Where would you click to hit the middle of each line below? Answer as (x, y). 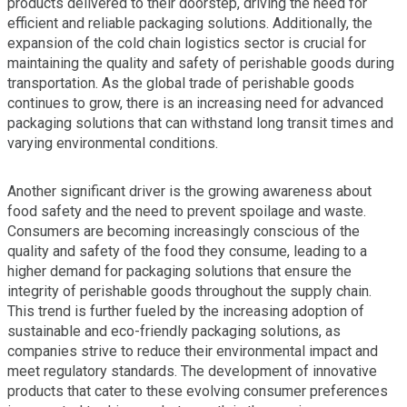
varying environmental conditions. (113, 144)
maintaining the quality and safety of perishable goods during (201, 64)
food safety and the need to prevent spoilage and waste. (187, 212)
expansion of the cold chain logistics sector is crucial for (187, 44)
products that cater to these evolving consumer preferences (198, 392)
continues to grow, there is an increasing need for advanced (195, 104)
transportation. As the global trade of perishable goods (181, 84)
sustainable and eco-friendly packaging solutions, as (174, 332)
